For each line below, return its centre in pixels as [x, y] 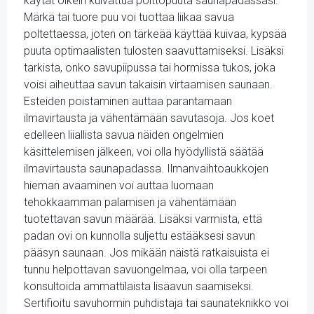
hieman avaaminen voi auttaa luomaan [119, 185]
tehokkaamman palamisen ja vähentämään [130, 202]
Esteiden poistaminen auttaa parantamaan [128, 101]
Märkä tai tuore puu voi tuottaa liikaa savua [129, 17]
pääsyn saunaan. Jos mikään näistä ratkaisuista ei [146, 253]
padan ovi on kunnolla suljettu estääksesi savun [139, 236]
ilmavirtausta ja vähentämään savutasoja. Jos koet [149, 118]
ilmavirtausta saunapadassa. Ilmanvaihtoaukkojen [146, 169]
